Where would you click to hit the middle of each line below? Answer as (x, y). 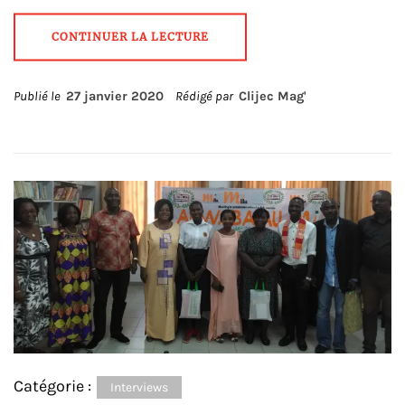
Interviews (139, 388)
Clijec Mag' (273, 97)
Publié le (40, 97)
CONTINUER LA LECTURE (130, 37)
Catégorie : (54, 386)
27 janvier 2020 (115, 97)
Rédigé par (206, 97)
